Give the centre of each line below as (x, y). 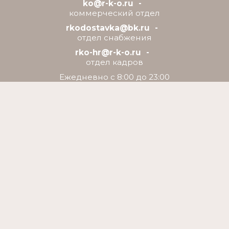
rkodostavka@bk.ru (108, 28)
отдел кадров (114, 62)
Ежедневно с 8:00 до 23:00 (114, 77)
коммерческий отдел (114, 13)
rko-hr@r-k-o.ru (108, 53)
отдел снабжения (114, 38)
